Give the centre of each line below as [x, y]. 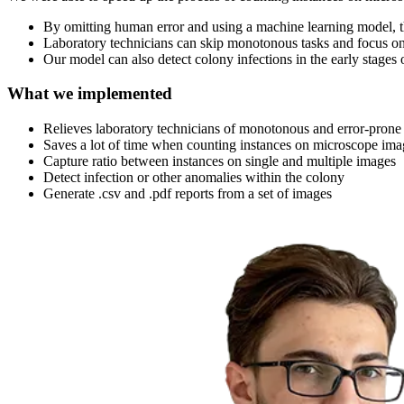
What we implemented [90, 94]
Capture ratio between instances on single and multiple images [220, 161]
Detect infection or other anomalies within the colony [194, 178]
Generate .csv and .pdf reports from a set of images [188, 194]
